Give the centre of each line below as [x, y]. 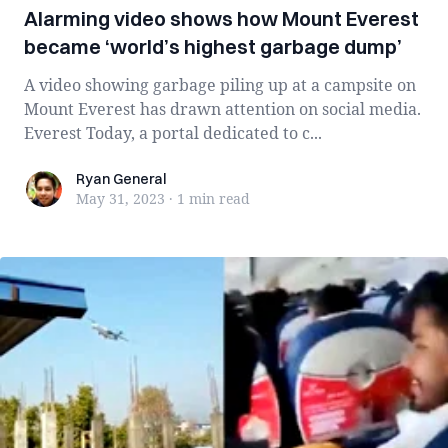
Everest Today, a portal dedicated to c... [173, 133]
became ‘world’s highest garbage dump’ [213, 46]
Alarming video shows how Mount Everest [221, 18]
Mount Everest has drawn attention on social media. [222, 109]
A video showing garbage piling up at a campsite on [220, 85]
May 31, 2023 [120, 198]
